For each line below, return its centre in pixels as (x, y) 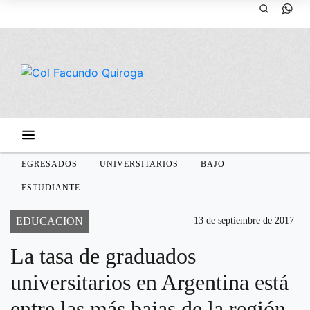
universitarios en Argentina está (149, 282)
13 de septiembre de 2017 (244, 220)
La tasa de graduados (103, 256)
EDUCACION (49, 221)
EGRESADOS (49, 164)
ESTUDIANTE (51, 188)
